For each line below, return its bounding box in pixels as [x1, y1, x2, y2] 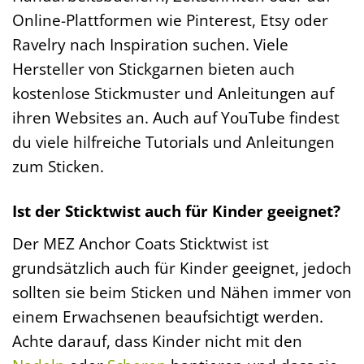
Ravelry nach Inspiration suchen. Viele [12, 33, 288, 56]
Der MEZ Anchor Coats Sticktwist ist [12, 232, 269, 254]
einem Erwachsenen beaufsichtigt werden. [12, 305, 323, 327]
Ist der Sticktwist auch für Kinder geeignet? [12, 200, 340, 223]
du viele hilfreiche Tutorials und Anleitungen [12, 131, 335, 154]
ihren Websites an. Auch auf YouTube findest [12, 106, 340, 129]
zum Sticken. [12, 155, 104, 178]
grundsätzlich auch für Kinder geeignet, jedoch [12, 256, 352, 279]
